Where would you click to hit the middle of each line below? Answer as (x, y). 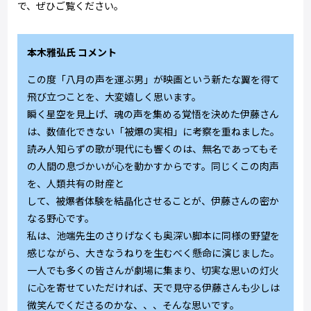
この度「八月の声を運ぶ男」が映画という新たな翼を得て (154, 79)
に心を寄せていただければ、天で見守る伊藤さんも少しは (154, 288)
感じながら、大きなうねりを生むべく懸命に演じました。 (154, 253)
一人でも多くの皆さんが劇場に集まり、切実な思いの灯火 (153, 270)
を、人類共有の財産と (76, 184)
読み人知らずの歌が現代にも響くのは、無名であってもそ (153, 149)
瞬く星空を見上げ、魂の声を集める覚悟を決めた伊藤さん (153, 114)
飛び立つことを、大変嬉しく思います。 (115, 97)
